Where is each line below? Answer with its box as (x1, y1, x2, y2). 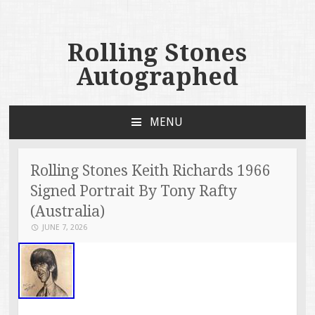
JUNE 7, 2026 (42, 222, 88, 232)
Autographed (76, 63, 239, 91)
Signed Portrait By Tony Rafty (30, 181, 238, 200)
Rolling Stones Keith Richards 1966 (30, 161, 271, 179)
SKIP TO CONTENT (18, 131, 91, 141)
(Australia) (30, 202, 105, 220)
